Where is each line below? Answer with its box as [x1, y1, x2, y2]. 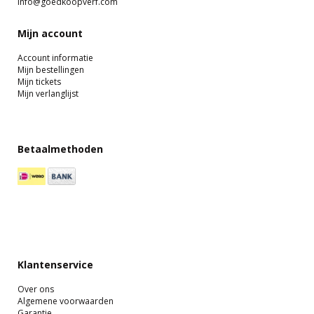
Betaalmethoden [18, 142, 103, 156]
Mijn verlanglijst [18, 87, 78, 100]
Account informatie [18, 51, 93, 64]
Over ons [18, 282, 54, 295]
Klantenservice [18, 257, 93, 271]
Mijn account [18, 26, 83, 40]
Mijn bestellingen [18, 63, 84, 76]
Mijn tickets [18, 75, 61, 88]
